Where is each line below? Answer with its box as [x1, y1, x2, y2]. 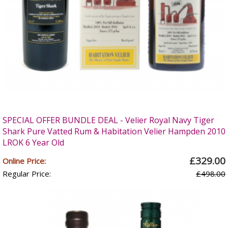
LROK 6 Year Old [3, 137, 64, 148]
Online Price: [3, 156, 46, 166]
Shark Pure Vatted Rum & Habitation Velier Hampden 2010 [3, 126, 225, 137]
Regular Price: [3, 168, 51, 179]
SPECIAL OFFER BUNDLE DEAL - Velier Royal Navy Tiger [3, 115, 214, 126]
